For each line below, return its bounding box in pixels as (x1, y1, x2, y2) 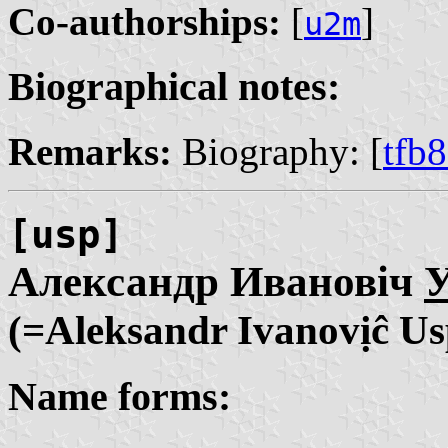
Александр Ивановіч (8, 257, 424, 305)
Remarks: (8, 129, 172, 173)
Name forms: (8, 374, 231, 420)
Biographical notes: (8, 63, 340, 109)
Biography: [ (172, 129, 383, 173)
